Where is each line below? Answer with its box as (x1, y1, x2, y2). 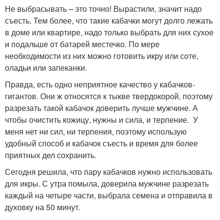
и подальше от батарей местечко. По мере (5, 38, 160, 50)
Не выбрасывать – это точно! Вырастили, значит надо (5, 3, 202, 15)
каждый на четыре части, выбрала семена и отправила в (5, 190, 213, 201)
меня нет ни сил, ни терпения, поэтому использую (5, 126, 187, 137)
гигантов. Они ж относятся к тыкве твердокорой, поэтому (5, 90, 213, 102)
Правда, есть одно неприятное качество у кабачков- (5, 79, 195, 90)
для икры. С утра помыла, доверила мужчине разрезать (5, 178, 209, 190)
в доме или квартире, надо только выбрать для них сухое (5, 27, 214, 38)
